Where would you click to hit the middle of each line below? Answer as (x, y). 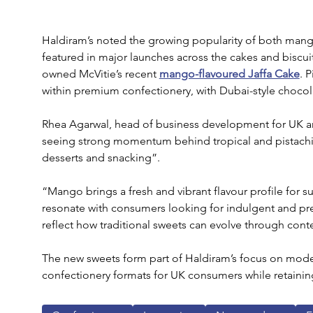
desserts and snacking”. (101, 158)
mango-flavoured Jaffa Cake (229, 74)
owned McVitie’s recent (100, 74)
